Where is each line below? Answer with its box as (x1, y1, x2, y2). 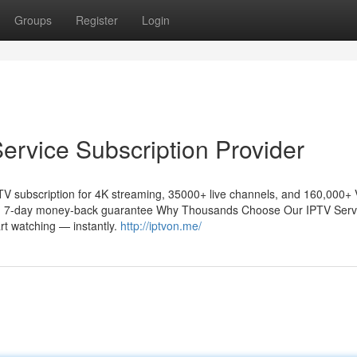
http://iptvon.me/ (120, 218, 202, 233)
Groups (14, 12, 52, 28)
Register (76, 12, 118, 28)
